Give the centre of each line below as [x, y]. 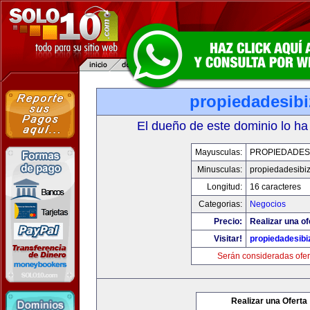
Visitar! [228, 239]
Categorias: [220, 204]
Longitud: [225, 187]
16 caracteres [275, 187]
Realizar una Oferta [269, 301]
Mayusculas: [219, 152]
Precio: [228, 221]
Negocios [268, 204]
